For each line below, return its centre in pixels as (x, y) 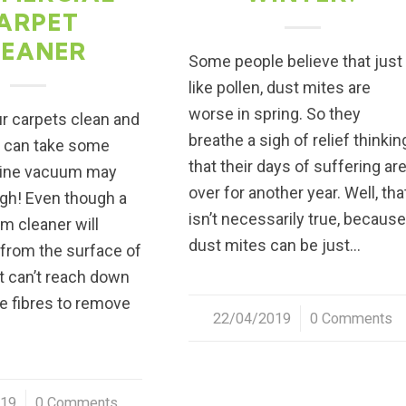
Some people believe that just (296, 61)
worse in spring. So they (275, 113)
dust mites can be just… (275, 245)
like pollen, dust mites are (280, 87)
